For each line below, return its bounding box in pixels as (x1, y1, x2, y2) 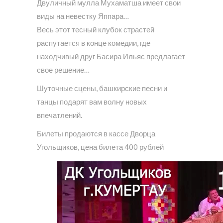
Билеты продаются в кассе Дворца (37, 129, 155, 138)
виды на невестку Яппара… (37, 11, 129, 21)
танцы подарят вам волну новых (37, 97, 147, 107)
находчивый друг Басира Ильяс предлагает (37, 52, 185, 61)
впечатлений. (37, 111, 82, 120)
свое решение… (37, 65, 90, 75)
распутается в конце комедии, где (37, 38, 150, 48)
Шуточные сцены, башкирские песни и (37, 84, 167, 93)
